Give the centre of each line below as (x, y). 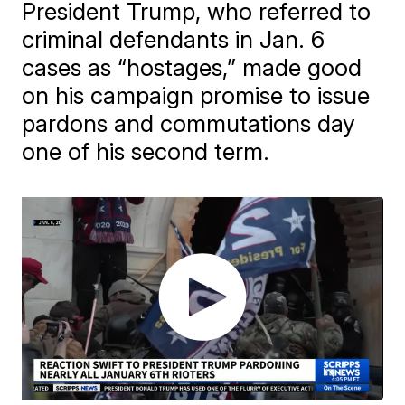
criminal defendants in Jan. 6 (174, 39)
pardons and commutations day (189, 123)
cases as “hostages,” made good (192, 67)
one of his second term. (146, 151)
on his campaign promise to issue (196, 95)
